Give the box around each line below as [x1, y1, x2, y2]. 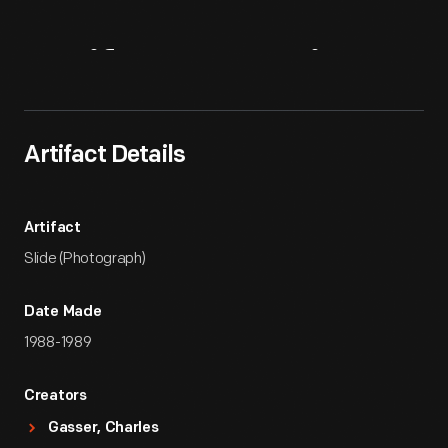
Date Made [24, 305, 102, 320]
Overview [188, 48, 381, 97]
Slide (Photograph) [24, 249, 146, 268]
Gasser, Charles [48, 421, 159, 436]
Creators [24, 389, 87, 404]
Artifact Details [24, 144, 185, 168]
